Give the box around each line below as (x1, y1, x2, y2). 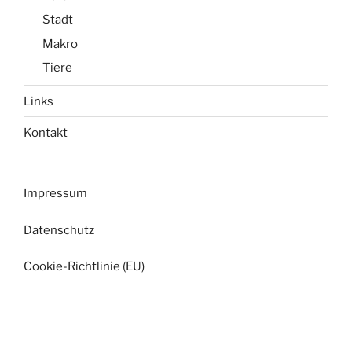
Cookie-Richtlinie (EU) (24, 259, 145, 274)
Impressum (24, 186, 87, 201)
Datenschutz (24, 222, 94, 237)
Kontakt (24, 125, 68, 140)
